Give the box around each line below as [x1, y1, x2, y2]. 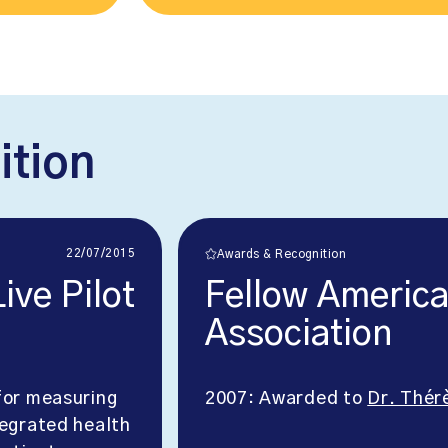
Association [205, 317, 392, 353]
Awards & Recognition [217, 249, 347, 261]
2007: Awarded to [205, 390, 368, 409]
